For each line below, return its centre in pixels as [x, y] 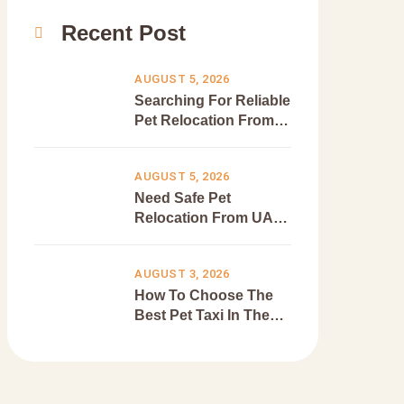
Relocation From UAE [209, 217]
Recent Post [124, 32]
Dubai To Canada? [198, 140]
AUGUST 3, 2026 [182, 273]
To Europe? [174, 237]
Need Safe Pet [183, 197]
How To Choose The [204, 295]
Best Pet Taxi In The [202, 315]
